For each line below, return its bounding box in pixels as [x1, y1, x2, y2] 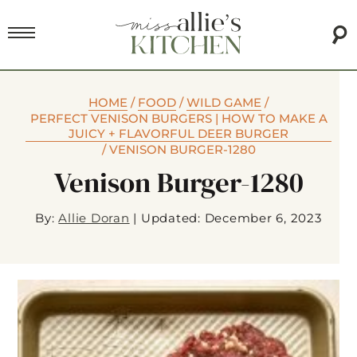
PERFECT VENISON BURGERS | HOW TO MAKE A [29, 111, 328, 127]
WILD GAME [186, 95, 261, 111]
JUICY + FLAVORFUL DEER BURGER [69, 126, 288, 142]
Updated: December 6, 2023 [140, 210, 322, 226]
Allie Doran [58, 210, 130, 226]
